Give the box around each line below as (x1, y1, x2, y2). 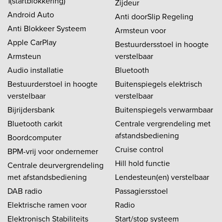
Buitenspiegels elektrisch (115, 78, 202, 90)
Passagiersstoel (115, 185, 168, 197)
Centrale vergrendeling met (115, 117, 211, 129)
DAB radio (7, 185, 42, 197)
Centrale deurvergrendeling (7, 159, 104, 171)
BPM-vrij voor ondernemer (7, 145, 98, 157)
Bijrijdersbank (7, 104, 55, 115)
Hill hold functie (115, 157, 170, 169)
